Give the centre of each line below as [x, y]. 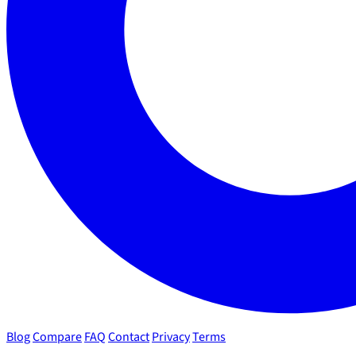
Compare [57, 337]
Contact [129, 337]
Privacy [171, 337]
